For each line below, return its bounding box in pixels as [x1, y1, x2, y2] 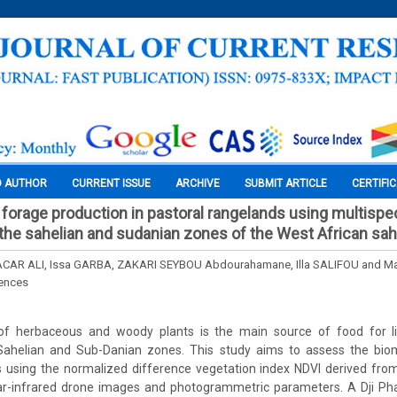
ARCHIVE [175, 177, 220, 190]
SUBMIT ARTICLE [245, 177, 327, 190]
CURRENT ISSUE [72, 177, 151, 190]
